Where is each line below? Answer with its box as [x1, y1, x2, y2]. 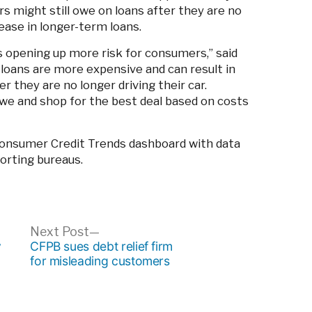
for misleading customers [30, 253, 170, 269]
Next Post [30, 224, 90, 240]
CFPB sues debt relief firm [30, 239, 173, 254]
